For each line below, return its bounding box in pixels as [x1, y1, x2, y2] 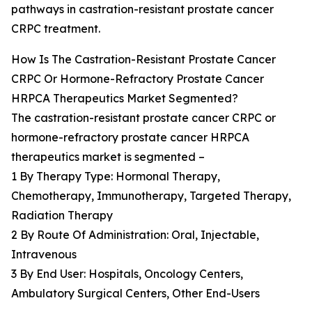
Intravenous [11, 247, 77, 262]
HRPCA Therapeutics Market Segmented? [11, 91, 238, 106]
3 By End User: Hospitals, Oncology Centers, [11, 267, 243, 281]
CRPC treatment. [11, 22, 100, 36]
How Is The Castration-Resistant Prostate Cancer [11, 52, 276, 67]
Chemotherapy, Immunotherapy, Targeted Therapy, [11, 189, 291, 203]
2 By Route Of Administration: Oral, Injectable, [11, 228, 259, 242]
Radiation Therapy [11, 208, 113, 223]
